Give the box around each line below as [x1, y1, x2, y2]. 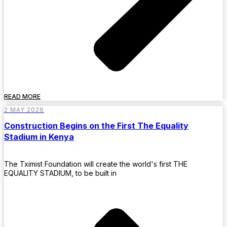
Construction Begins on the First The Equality [4, 121, 188, 131]
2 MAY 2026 [4, 105, 44, 113]
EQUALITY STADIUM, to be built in [4, 169, 117, 178]
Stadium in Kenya [4, 132, 74, 142]
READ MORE [4, 92, 41, 100]
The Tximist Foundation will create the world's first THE [4, 160, 187, 169]
